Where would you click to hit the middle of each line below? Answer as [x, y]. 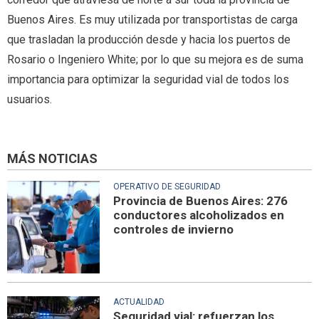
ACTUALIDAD [139, 302]
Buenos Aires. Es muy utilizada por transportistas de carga [152, 20]
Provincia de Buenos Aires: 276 [201, 200]
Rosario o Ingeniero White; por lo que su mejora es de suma [155, 60]
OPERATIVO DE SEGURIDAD [167, 186]
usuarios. [30, 100]
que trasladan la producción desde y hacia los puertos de [149, 40]
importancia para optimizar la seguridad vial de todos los [148, 80]
